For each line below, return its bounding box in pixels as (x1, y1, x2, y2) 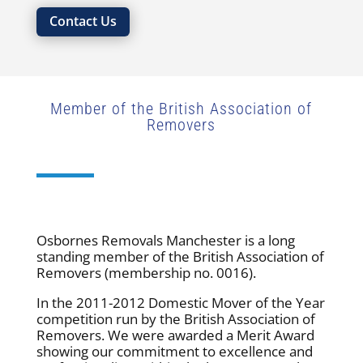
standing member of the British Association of (36, 247, 324, 267)
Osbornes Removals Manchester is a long (36, 231, 295, 250)
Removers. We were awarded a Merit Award (36, 326, 314, 345)
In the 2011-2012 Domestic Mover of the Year (36, 293, 325, 313)
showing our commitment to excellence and (36, 342, 313, 361)
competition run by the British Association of (36, 310, 315, 329)
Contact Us (49, 12, 117, 31)
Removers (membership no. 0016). (36, 263, 256, 283)
